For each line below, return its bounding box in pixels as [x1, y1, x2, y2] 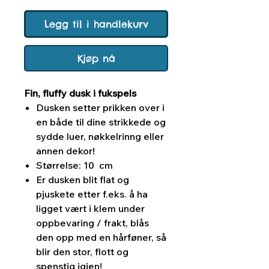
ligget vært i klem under [36, 202, 145, 215]
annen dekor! [36, 145, 95, 157]
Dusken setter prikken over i [36, 101, 165, 114]
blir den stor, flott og [36, 246, 128, 258]
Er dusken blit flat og [36, 174, 129, 186]
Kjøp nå [77, 52, 115, 65]
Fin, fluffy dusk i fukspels [24, 87, 136, 100]
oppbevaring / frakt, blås [36, 217, 149, 229]
